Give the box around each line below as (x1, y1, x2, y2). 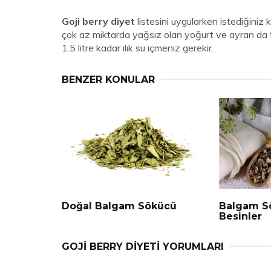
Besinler (218, 211, 262, 222)
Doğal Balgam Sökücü (62, 200, 177, 212)
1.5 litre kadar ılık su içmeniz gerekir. (62, 42, 214, 54)
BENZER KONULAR (62, 74, 155, 85)
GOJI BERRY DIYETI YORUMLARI (62, 241, 224, 252)
